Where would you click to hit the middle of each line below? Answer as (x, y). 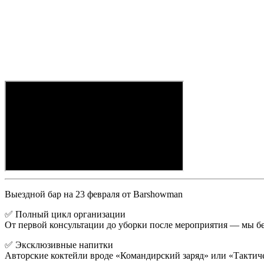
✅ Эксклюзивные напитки (59, 245)
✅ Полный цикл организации (65, 214)
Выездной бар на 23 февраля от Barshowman (94, 194)
